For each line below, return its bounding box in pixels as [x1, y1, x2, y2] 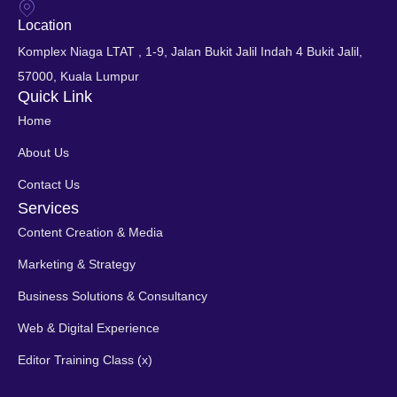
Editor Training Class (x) [18, 352, 152, 367]
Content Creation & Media [18, 224, 163, 239]
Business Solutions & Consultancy [18, 288, 207, 303]
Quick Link [18, 87, 92, 105]
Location [18, 17, 72, 33]
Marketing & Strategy [18, 256, 136, 271]
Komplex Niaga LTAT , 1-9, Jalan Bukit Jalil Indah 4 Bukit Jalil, [18, 43, 362, 58]
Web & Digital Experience [18, 320, 160, 335]
